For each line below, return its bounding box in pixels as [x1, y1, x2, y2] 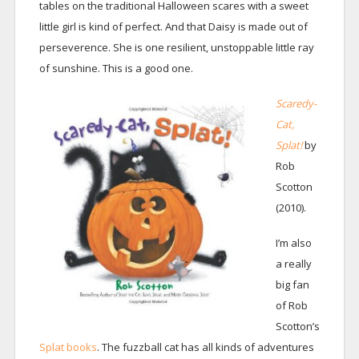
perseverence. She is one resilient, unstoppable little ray [38, 39, 314, 54]
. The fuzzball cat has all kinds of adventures [96, 339, 314, 354]
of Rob [275, 297, 308, 313]
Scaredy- [275, 95, 317, 111]
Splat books [38, 339, 97, 354]
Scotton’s [275, 318, 320, 333]
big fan [275, 276, 309, 292]
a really [275, 256, 312, 271]
